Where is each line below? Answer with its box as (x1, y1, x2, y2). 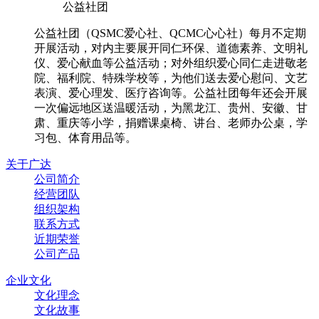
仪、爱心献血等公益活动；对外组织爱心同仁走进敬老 (34, 57, 308, 69)
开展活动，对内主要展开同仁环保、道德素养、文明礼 (34, 42, 308, 54)
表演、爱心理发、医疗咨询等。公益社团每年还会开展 (34, 87, 308, 99)
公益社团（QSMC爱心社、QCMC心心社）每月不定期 (34, 27, 306, 39)
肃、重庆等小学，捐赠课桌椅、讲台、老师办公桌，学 (34, 117, 308, 129)
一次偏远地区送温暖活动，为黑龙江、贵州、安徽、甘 (34, 102, 308, 114)
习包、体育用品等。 (34, 132, 137, 144)
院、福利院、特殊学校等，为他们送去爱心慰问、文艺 (34, 72, 308, 84)
